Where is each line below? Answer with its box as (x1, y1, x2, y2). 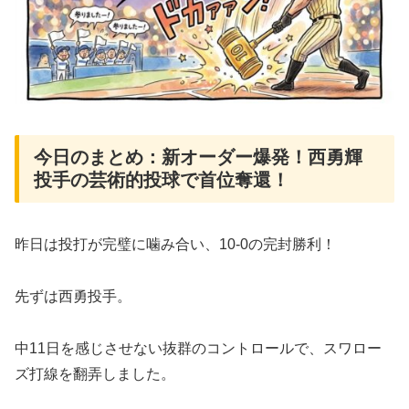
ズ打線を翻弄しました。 (15, 365, 175, 382)
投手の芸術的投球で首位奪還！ (34, 169, 289, 190)
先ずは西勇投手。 (15, 288, 131, 304)
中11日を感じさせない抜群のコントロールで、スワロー (15, 340, 382, 356)
